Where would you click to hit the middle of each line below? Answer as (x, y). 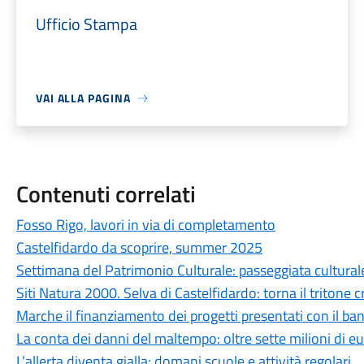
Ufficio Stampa (86, 24)
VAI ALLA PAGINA (83, 98)
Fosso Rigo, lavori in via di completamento (145, 225)
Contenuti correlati (106, 194)
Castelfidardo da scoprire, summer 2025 (139, 247)
